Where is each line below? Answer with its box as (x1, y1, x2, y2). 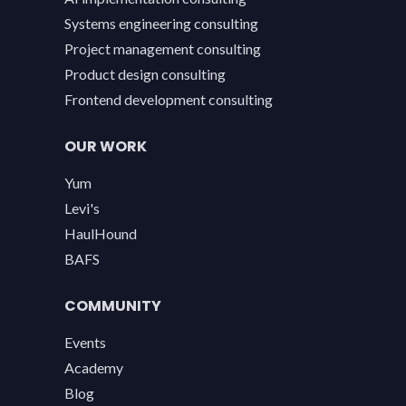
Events (64, 333, 106, 352)
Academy (64, 359, 123, 377)
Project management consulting (64, 40, 261, 58)
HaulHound (64, 225, 137, 243)
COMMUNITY (64, 295, 161, 317)
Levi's (64, 199, 100, 217)
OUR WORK (64, 136, 147, 158)
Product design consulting (64, 65, 226, 83)
